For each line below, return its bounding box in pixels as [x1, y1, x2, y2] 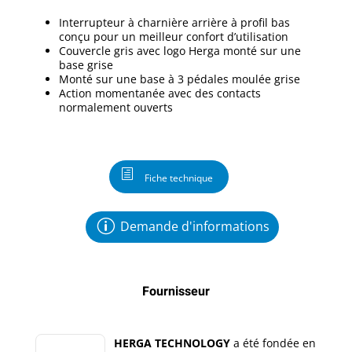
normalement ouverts [58, 99, 173, 115]
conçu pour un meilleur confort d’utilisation [58, 28, 288, 44]
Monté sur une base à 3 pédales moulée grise [58, 71, 300, 86]
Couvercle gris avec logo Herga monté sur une [58, 42, 301, 58]
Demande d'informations [119, 218, 269, 236]
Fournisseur [141, 282, 210, 302]
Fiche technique [144, 170, 213, 185]
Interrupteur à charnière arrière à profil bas [58, 14, 290, 30]
